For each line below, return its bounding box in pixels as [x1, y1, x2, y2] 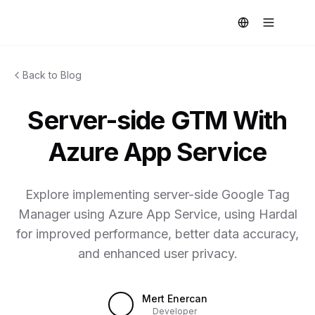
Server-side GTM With [27, 105, 288, 136]
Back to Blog [22, 69, 82, 81]
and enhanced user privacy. [77, 246, 238, 261]
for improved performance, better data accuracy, [16, 226, 299, 241]
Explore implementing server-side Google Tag [25, 187, 290, 202]
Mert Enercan [141, 292, 207, 304]
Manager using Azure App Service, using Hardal [18, 207, 297, 221]
